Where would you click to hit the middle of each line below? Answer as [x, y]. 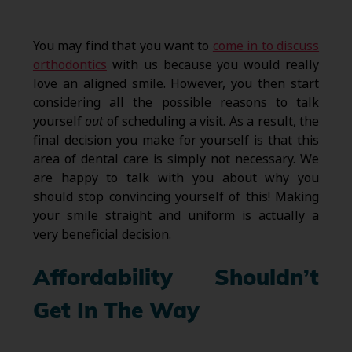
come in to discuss [266, 46]
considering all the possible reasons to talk [176, 103]
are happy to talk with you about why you [176, 178]
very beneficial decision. [102, 235]
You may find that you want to [123, 46]
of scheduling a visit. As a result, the [213, 122]
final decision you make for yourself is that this [176, 141]
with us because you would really [213, 65]
